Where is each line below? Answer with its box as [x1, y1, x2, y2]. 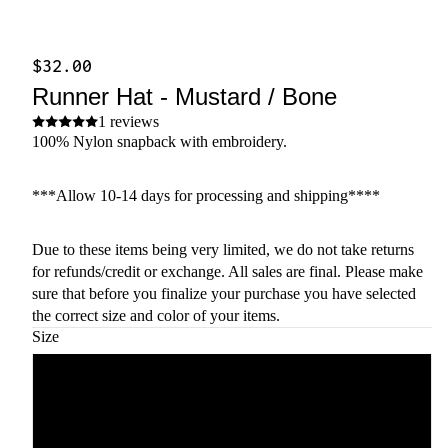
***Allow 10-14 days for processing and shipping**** [32, 186, 380, 204]
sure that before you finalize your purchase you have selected [32, 284, 416, 302]
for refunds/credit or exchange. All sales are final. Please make [32, 262, 423, 280]
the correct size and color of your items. [32, 306, 280, 324]
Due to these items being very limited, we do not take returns [32, 240, 414, 258]
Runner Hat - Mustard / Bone [32, 82, 337, 110]
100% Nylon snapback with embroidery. [32, 132, 287, 150]
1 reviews [97, 112, 159, 130]
